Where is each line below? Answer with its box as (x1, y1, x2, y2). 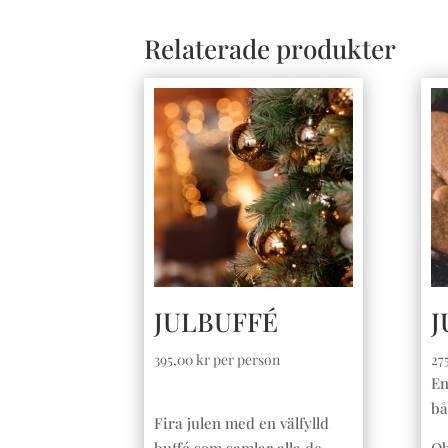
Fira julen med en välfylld (154, 413, 330, 434)
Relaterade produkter (144, 31, 397, 67)
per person (210, 350, 281, 370)
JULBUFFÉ (154, 304, 279, 340)
